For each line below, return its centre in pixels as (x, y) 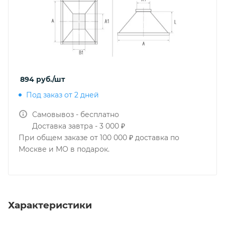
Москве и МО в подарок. (64, 149)
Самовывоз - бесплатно (76, 115)
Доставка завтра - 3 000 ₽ (79, 126)
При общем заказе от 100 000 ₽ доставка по (99, 138)
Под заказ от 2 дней (63, 95)
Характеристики (50, 205)
